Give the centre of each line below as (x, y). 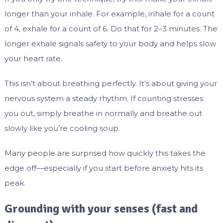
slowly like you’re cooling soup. (62, 128)
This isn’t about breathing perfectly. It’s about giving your (111, 84)
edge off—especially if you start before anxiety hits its (104, 168)
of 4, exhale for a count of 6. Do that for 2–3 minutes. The (111, 29)
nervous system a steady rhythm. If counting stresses (104, 99)
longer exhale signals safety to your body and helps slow (110, 44)
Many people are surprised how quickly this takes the (105, 153)
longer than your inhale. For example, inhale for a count (109, 14)
